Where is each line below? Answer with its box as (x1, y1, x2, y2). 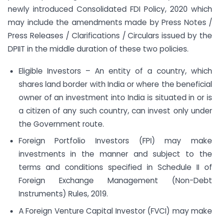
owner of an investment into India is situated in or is (18, 92, 212, 103)
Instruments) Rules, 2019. (18, 189, 108, 199)
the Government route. (18, 118, 104, 129)
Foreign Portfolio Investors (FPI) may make (18, 136, 212, 146)
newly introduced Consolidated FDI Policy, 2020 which (8, 3, 212, 14)
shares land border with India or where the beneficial (18, 79, 212, 89)
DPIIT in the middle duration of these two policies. (8, 43, 189, 54)
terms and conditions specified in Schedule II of (18, 162, 212, 173)
